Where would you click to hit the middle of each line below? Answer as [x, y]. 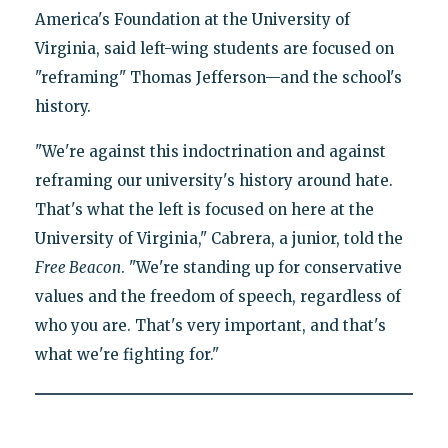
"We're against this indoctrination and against [210, 151]
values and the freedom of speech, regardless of [217, 296]
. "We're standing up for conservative [261, 267]
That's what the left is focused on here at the [204, 209]
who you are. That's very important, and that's [210, 325]
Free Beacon [77, 267]
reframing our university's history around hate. [213, 180]
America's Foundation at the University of [192, 19]
